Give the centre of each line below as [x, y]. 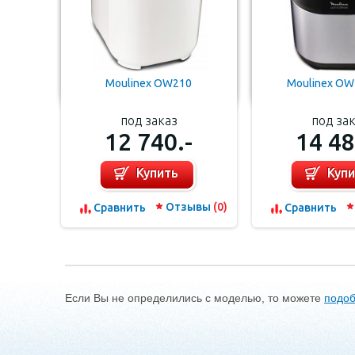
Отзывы [189, 207]
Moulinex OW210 [149, 83]
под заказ [149, 120]
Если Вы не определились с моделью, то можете [195, 298]
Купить [157, 173]
